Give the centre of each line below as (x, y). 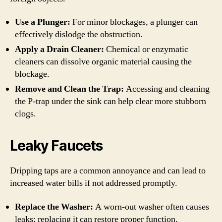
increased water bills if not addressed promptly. (94, 183)
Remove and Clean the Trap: (69, 89)
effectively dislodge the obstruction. (79, 34)
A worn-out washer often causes (151, 207)
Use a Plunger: (43, 22)
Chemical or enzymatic (146, 49)
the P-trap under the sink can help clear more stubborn (111, 101)
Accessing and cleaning (167, 89)
